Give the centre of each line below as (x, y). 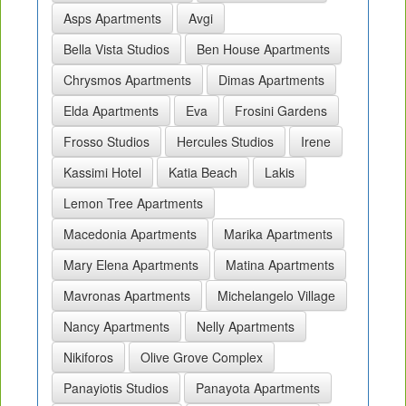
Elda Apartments (111, 110)
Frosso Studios (106, 141)
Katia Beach (203, 172)
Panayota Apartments (258, 387)
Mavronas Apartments (127, 295)
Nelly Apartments (246, 326)
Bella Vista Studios (116, 48)
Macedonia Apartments (130, 233)
